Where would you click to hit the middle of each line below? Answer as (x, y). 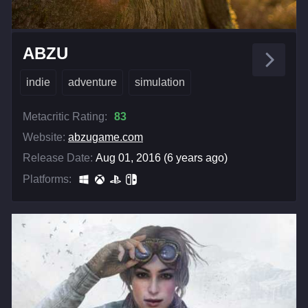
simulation (160, 82)
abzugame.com (106, 137)
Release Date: (58, 158)
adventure (92, 82)
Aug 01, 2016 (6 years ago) (162, 158)
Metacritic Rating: (65, 117)
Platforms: (47, 179)
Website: (44, 137)
